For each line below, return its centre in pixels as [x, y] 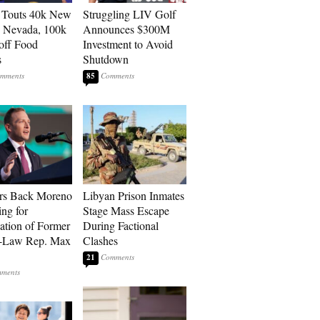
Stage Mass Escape [126, 210]
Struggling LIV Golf [129, 14]
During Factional [121, 225]
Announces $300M [126, 29]
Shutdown [106, 59]
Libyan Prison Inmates [134, 195]
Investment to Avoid [128, 44]
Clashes [100, 240]
